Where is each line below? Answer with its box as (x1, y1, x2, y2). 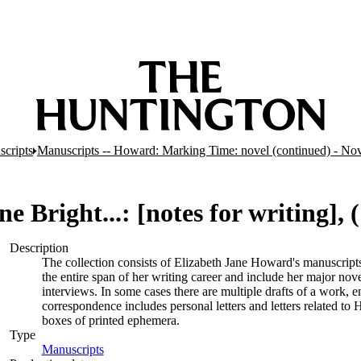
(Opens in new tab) (103, 342, 201, 356)
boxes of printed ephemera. (41, 313, 180, 327)
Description (9, 241, 68, 255)
